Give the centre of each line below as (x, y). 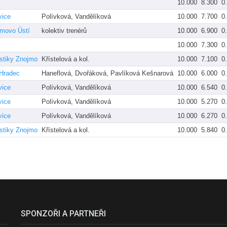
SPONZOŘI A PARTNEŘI (64, 213)
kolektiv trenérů (64, 30)
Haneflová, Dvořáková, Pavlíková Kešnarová (107, 73)
